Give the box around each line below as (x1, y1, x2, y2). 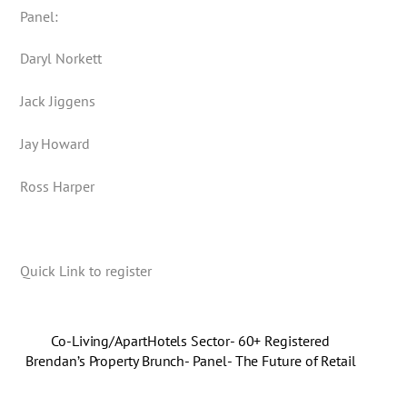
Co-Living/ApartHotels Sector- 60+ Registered (51, 332, 330, 351)
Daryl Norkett (20, 49, 103, 68)
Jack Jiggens (20, 92, 96, 111)
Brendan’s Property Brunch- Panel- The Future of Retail (25, 352, 356, 371)
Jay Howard (20, 134, 91, 154)
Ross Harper (20, 176, 95, 195)
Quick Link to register (20, 262, 153, 281)
